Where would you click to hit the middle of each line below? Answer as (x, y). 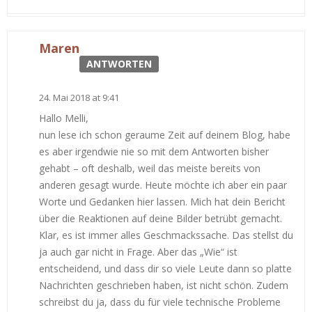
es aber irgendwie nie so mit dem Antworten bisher (154, 151)
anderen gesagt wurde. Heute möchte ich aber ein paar (163, 185)
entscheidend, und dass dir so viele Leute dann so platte (165, 268)
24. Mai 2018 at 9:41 (79, 97)
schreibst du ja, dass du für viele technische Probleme (160, 302)
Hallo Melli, (64, 118)
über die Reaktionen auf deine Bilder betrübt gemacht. (161, 218)
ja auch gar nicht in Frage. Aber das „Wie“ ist (138, 251)
